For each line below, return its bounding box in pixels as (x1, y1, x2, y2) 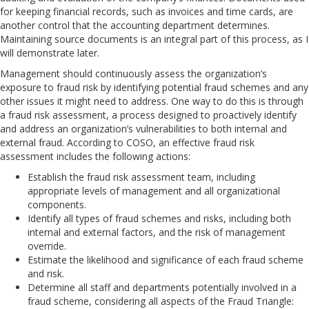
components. (28, 197, 86, 211)
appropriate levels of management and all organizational (28, 183, 280, 197)
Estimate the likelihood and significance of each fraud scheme (28, 252, 303, 266)
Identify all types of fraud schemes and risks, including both (28, 211, 291, 225)
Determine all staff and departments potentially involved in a (28, 280, 297, 294)
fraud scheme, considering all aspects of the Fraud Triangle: (28, 294, 294, 308)
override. (28, 239, 66, 252)
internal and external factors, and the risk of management (28, 225, 286, 239)
